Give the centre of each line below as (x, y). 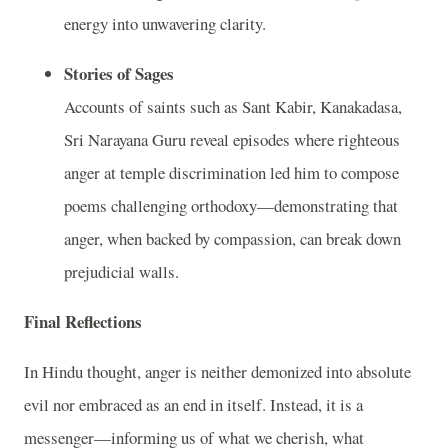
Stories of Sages (119, 74)
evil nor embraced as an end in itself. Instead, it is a (193, 404)
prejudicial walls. (121, 272)
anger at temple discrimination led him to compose (231, 173)
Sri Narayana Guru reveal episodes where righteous (232, 140)
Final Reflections (83, 321)
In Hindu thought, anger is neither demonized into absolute (217, 371)
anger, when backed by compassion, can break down (232, 239)
